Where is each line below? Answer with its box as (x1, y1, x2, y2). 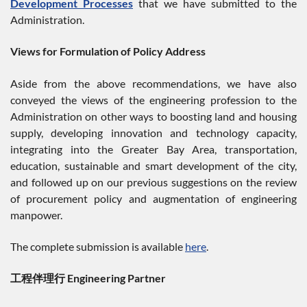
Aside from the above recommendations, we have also (10, 76, 297, 90)
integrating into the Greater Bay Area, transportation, (10, 142, 297, 156)
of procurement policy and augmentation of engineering (10, 191, 297, 205)
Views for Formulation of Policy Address (10, 45, 206, 58)
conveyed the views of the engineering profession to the (10, 93, 297, 106)
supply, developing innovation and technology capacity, (10, 125, 297, 139)
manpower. (10, 208, 62, 221)
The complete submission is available (10, 240, 185, 254)
